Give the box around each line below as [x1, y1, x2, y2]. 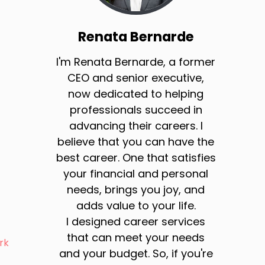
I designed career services [66, 214, 206, 230]
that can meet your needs [67, 230, 205, 245]
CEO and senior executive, [67, 70, 205, 86]
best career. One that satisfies [56, 150, 216, 166]
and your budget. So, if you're [59, 246, 213, 261]
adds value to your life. [76, 198, 196, 214]
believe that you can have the [57, 134, 215, 150]
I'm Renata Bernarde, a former [56, 54, 216, 70]
